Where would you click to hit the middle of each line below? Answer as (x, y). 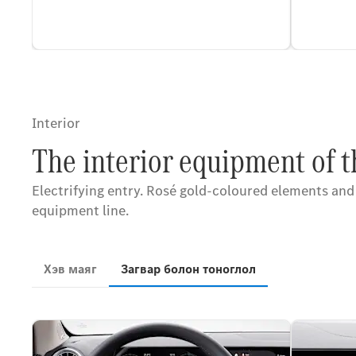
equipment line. (80, 210)
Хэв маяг (70, 269)
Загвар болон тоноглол (188, 269)
